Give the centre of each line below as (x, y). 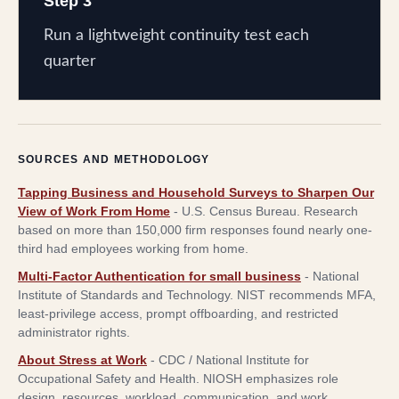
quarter (70, 61)
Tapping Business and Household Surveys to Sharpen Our (196, 192)
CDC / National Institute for (234, 359)
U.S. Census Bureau (239, 211)
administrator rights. (74, 332)
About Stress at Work (82, 359)
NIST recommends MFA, (306, 294)
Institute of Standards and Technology (124, 294)
